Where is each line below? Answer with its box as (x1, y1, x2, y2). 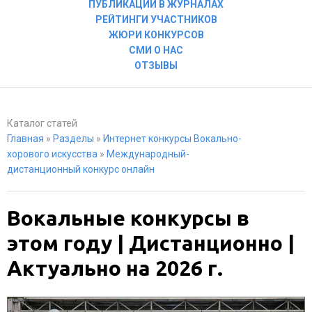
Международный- (107, 148, 189, 159)
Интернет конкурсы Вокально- (103, 133, 242, 144)
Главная (7, 133, 44, 144)
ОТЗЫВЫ (134, 60, 178, 71)
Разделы (53, 133, 94, 144)
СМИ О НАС (129, 45, 183, 56)
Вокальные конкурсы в (7, 206, 249, 230)
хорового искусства (7, 148, 97, 159)
